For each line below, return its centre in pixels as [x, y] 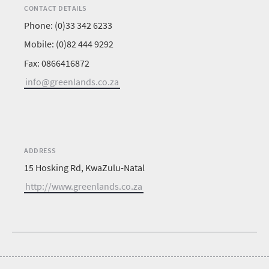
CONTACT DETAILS [56, 8]
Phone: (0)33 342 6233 [68, 26]
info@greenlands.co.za [72, 81]
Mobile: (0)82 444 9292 [69, 44]
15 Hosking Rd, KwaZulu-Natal [84, 167]
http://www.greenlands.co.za [84, 186]
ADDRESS [40, 150]
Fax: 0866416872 [57, 63]
